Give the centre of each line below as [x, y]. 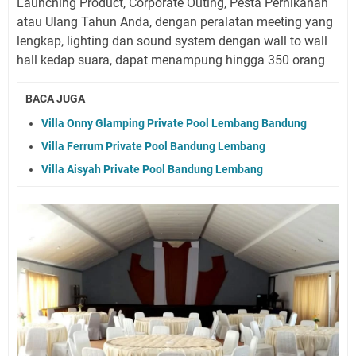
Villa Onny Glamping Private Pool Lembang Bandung [174, 123]
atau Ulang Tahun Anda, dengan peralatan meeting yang [175, 22]
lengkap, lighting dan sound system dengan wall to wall [172, 41]
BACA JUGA [55, 99]
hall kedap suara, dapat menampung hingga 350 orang [171, 60]
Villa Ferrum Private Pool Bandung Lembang [153, 146]
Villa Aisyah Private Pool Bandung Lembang [152, 169]
